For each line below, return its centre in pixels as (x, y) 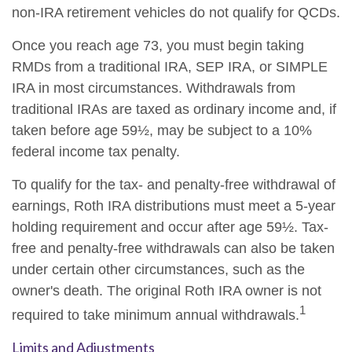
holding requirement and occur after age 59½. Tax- (170, 227)
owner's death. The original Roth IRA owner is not (167, 291)
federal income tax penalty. (98, 152)
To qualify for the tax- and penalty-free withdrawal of (174, 185)
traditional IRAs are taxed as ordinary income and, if (174, 109)
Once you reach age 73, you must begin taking (158, 46)
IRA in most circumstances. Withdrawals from (154, 88)
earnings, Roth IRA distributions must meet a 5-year (174, 206)
